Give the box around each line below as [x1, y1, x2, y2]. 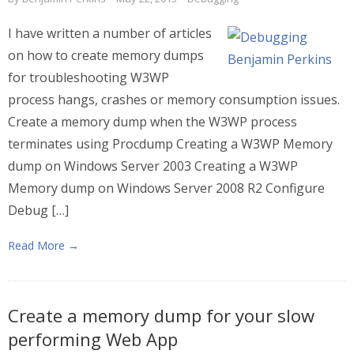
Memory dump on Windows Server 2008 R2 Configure [8, 179, 325, 197]
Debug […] [8, 201, 69, 219]
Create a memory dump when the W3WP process [8, 113, 297, 130]
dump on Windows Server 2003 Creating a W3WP [8, 157, 298, 175]
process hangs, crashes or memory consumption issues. [8, 91, 340, 108]
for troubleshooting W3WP [8, 69, 169, 86]
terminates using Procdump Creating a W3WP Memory [8, 135, 333, 153]
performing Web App [8, 327, 178, 351]
